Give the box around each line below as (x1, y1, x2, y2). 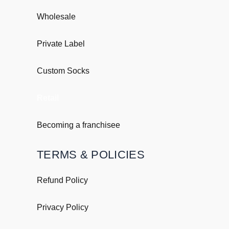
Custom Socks (37, 66, 89, 76)
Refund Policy (37, 176, 88, 185)
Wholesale (37, 12, 76, 21)
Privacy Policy (37, 203, 88, 212)
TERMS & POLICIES (37, 148, 145, 162)
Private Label (37, 39, 85, 49)
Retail (37, 94, 59, 103)
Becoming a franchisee (37, 121, 120, 130)
